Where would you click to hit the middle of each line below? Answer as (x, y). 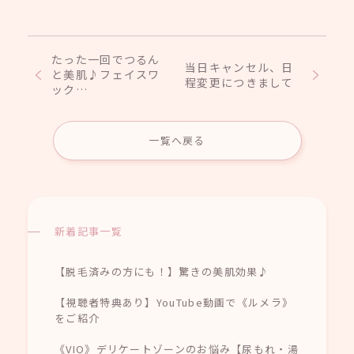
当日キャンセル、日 (239, 67)
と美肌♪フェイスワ (106, 74)
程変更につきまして (239, 82)
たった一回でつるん (106, 59)
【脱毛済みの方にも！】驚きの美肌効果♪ (162, 271)
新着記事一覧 (88, 231)
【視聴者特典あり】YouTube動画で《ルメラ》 (174, 302)
